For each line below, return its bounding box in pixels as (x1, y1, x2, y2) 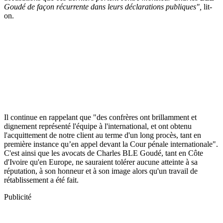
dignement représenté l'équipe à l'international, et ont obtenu (4, 121, 192, 130)
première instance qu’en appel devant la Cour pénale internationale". (4, 139, 218, 148)
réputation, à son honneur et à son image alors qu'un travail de (4, 166, 198, 175)
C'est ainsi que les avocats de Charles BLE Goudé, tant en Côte (4, 148, 203, 157)
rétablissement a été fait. (4, 175, 79, 184)
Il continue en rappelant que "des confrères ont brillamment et (4, 112, 197, 121)
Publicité (4, 192, 31, 201)
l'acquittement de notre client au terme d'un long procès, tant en (4, 130, 201, 139)
